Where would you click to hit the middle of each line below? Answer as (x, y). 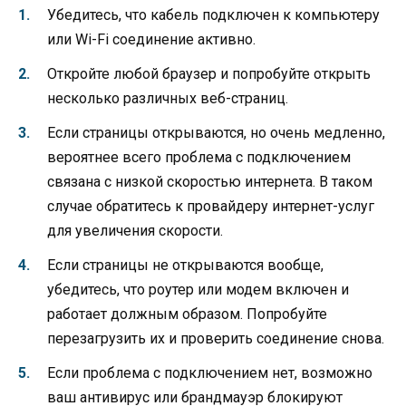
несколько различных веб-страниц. (168, 98)
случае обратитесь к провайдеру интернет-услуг (211, 207)
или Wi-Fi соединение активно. (151, 39)
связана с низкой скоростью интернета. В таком (210, 182)
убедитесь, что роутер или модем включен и (198, 290)
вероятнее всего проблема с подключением (199, 158)
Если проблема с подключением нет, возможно (210, 373)
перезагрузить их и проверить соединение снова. (216, 339)
